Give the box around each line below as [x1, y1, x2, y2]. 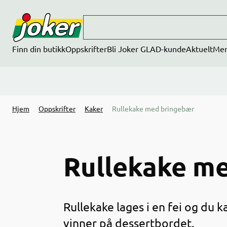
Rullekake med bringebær [112, 104, 194, 113]
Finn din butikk [12, 44, 65, 54]
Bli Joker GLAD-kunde [107, 44, 186, 54]
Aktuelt [186, 44, 213, 54]
